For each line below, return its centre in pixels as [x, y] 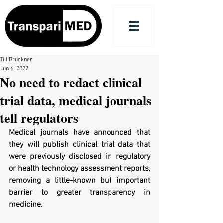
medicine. [26, 205]
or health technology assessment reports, [80, 169]
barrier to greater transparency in [80, 193]
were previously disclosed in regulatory [80, 157]
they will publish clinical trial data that [80, 145]
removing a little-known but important [80, 181]
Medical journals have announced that [80, 133]
